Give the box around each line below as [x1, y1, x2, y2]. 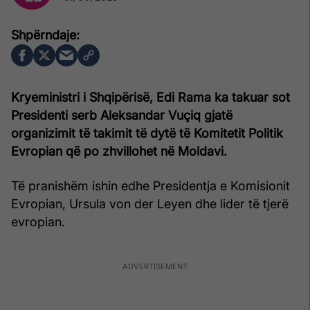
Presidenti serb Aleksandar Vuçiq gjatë [11, 107, 232, 122]
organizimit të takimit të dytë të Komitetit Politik [11, 125, 283, 140]
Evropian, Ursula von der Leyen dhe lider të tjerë [11, 196, 289, 211]
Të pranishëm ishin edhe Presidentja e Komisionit [11, 178, 290, 193]
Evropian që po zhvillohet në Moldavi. [11, 143, 227, 158]
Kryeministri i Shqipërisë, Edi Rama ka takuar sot [11, 89, 290, 104]
